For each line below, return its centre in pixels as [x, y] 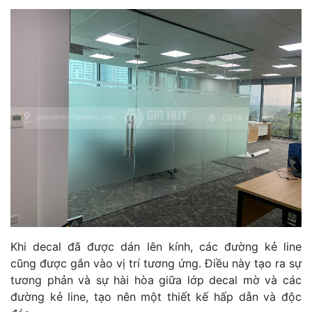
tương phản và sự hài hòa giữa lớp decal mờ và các [156, 280]
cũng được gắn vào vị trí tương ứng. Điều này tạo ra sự [156, 263]
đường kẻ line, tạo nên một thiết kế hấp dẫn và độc [156, 297]
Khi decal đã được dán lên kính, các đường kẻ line [156, 247]
